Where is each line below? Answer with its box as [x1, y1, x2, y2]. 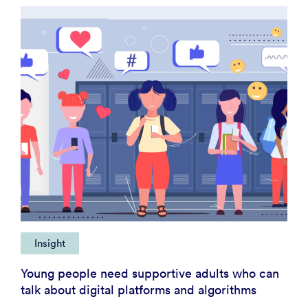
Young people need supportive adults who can [21, 265, 279, 282]
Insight [34, 236, 65, 250]
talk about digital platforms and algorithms [21, 282, 256, 298]
